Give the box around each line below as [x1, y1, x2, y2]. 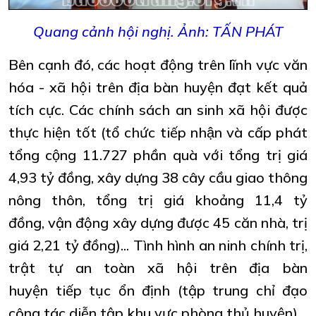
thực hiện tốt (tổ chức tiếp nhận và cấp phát [8, 123, 308, 142]
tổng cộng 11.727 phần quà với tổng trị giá [8, 146, 308, 164]
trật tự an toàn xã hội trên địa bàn [8, 259, 308, 277]
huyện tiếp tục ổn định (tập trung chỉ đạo [8, 281, 308, 300]
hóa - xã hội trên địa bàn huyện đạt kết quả [8, 78, 308, 97]
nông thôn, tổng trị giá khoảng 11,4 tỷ [8, 191, 308, 209]
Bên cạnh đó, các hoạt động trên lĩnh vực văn [8, 56, 308, 74]
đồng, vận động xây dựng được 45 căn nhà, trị [8, 214, 308, 232]
